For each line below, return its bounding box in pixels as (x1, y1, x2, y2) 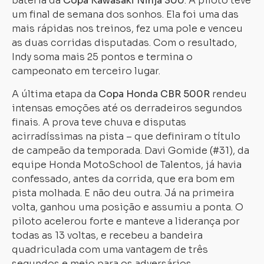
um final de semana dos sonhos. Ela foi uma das (12, 8, 239, 21)
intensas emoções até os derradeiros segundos (12, 102, 242, 114)
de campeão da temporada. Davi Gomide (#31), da (12, 144, 249, 157)
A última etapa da (12, 88, 98, 100)
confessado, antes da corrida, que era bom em (12, 173, 235, 185)
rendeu (210, 88, 247, 100)
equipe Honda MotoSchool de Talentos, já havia (12, 159, 242, 171)
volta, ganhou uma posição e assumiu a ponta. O (12, 201, 243, 213)
